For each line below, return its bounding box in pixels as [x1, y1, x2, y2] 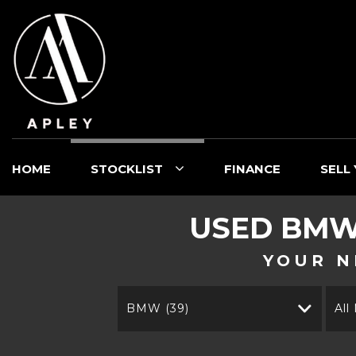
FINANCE [224, 161, 281, 176]
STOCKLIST [91, 161, 163, 176]
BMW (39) [126, 301, 190, 315]
